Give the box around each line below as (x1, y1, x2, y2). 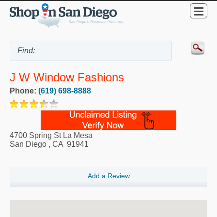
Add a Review (87, 171, 130, 180)
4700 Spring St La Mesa (10, 131, 93, 140)
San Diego (10, 140, 46, 149)
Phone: (10, 87, 38, 95)
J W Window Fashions (10, 71, 124, 84)
